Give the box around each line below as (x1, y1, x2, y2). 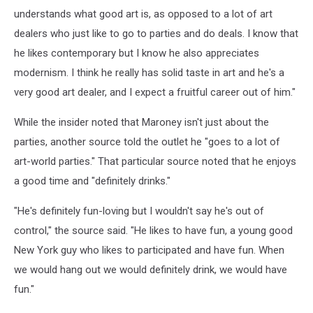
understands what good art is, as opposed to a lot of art (14, 7, 272, 20)
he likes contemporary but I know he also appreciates (14, 46, 259, 59)
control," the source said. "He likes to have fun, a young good (14, 224, 293, 237)
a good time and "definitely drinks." (14, 174, 170, 187)
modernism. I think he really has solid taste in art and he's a (14, 66, 284, 79)
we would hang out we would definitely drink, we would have (14, 263, 287, 276)
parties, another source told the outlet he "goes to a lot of (14, 135, 280, 148)
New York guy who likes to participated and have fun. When (14, 243, 284, 256)
